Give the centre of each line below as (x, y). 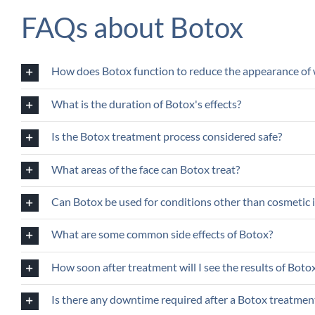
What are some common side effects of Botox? (162, 234)
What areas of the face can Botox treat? (145, 169)
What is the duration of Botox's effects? (146, 103)
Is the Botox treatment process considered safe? (166, 136)
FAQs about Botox (132, 27)
